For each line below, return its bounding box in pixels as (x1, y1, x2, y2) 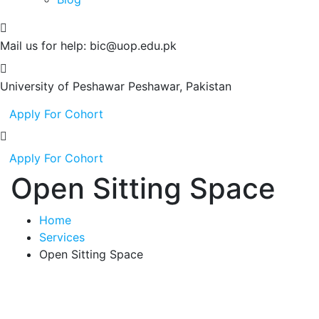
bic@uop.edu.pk (90, 38, 177, 53)
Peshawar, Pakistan (128, 79, 231, 94)
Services (39, 230, 85, 245)
